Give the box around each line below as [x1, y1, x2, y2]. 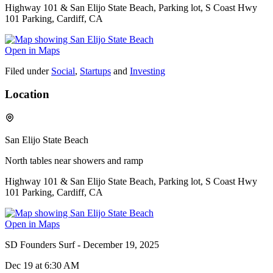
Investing [130, 65, 165, 76]
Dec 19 [5, 260, 33, 271]
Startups [80, 65, 111, 76]
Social [51, 65, 75, 76]
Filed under [5, 65, 49, 76]
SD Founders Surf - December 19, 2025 [5, 239, 159, 250]
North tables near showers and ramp [5, 155, 143, 166]
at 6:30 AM [33, 260, 79, 271]
